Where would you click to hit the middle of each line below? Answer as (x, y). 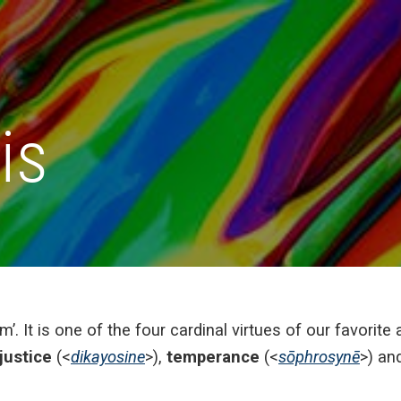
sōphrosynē (319, 357)
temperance (213, 357)
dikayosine (108, 357)
